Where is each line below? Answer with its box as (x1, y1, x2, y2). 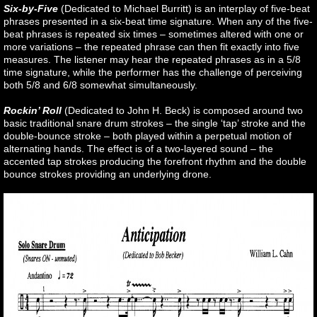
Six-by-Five (4, 3, 58, 15)
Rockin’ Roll (4, 105, 62, 117)
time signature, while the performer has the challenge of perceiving (4, 67, 302, 79)
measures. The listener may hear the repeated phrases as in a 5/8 (4, 54, 301, 66)
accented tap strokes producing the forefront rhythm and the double (4, 156, 306, 168)
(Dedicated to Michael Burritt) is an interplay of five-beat (58, 3, 310, 15)
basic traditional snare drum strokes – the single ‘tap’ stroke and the (4, 117, 306, 129)
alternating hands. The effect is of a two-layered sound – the (4, 143, 273, 155)
